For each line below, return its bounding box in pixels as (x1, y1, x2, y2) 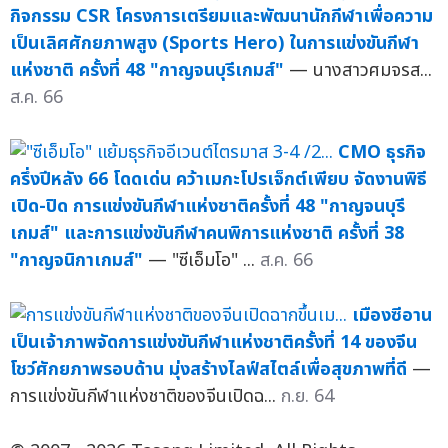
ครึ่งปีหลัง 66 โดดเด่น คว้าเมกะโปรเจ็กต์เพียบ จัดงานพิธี (10, 165, 427, 193)
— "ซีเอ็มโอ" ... (148, 246, 260, 274)
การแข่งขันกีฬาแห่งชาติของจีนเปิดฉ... (10, 382, 281, 410)
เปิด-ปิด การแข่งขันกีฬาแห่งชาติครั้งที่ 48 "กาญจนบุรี (10, 192, 405, 220)
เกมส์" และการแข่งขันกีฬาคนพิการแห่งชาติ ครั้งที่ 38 (10, 219, 404, 247)
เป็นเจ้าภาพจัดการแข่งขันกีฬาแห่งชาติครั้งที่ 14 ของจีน (10, 328, 417, 356)
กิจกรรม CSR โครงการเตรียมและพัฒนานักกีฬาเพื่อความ (10, 2, 433, 30)
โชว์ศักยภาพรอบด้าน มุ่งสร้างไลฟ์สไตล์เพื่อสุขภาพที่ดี (10, 355, 407, 383)
